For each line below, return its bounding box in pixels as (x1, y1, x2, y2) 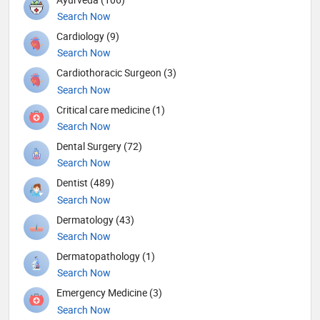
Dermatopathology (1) (56, 249, 155, 263)
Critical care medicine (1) (56, 102, 165, 116)
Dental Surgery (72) (56, 139, 142, 154)
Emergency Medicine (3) (56, 286, 162, 300)
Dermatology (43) (56, 212, 134, 226)
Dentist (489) (56, 176, 114, 190)
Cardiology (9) (56, 29, 119, 44)
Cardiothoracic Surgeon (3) (56, 66, 176, 80)
